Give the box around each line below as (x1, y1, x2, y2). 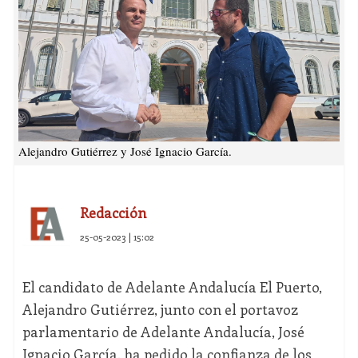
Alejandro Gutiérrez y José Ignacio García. (18, 143, 232, 160)
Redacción (79, 203, 146, 223)
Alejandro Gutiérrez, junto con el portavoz (22, 300, 298, 320)
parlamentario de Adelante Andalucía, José (22, 322, 304, 342)
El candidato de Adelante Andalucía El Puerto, (22, 277, 322, 297)
